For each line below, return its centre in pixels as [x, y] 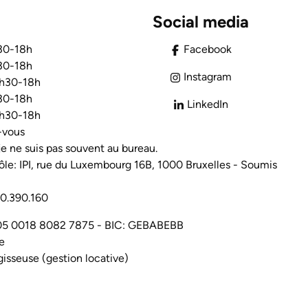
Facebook [208, 49]
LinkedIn [208, 104]
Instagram [208, 77]
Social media [201, 22]
